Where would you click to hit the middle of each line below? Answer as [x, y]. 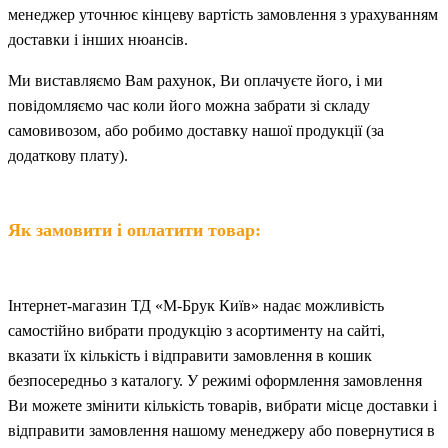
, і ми [365, 80]
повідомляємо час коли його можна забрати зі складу [189, 105]
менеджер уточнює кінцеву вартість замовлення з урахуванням [223, 14]
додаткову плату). [68, 155]
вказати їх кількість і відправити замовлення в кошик [190, 355]
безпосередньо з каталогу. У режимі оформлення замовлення [215, 380]
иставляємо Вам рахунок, [131, 80]
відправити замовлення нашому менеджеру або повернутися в [221, 430]
